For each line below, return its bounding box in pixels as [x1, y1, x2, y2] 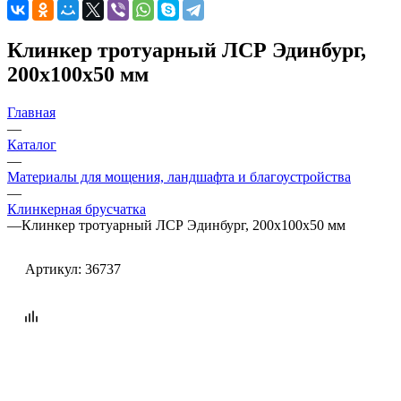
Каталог [7, 136, 56, 152]
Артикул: [25, 260, 81, 277]
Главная [7, 104, 55, 120]
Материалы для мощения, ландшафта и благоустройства [7, 168, 351, 184]
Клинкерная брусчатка [7, 200, 146, 217]
